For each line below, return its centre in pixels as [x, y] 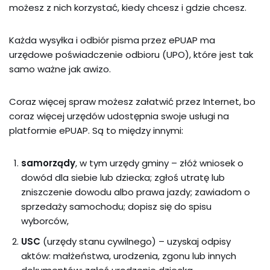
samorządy [48, 163]
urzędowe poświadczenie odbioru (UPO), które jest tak [131, 55]
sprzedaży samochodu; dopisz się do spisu [116, 206]
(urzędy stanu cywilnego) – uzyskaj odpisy [136, 241]
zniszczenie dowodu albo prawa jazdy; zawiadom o [136, 192]
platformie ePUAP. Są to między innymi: [96, 130]
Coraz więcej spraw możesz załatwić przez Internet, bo [132, 102]
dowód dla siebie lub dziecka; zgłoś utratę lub [123, 177]
